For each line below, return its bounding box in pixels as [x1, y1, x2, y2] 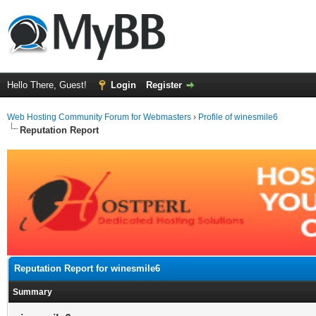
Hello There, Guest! [7, 80, 90, 90]
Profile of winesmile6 [198, 112, 278, 122]
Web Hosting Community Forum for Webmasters [7, 112, 191, 122]
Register [146, 80, 182, 90]
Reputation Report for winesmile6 [14, 263, 160, 274]
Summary [13, 287, 52, 297]
